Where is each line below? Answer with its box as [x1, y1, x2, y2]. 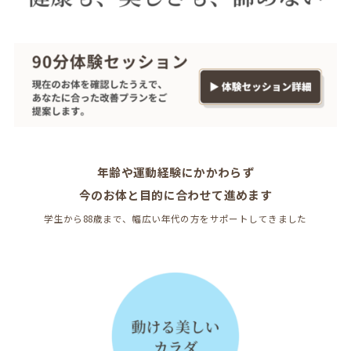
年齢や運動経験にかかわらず [96, 163, 255, 180]
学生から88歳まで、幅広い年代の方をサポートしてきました [44, 212, 307, 225]
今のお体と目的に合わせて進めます [78, 186, 273, 203]
